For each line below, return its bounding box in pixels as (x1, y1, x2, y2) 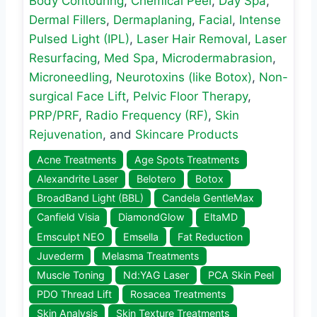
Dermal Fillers (29, 12, 106, 27)
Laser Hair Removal (137, 31, 248, 46)
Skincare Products (135, 127, 238, 142)
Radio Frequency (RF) (86, 108, 208, 122)
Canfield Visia (36, 211, 100, 224)
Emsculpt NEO (36, 230, 105, 243)
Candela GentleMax (162, 192, 255, 204)
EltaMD (203, 211, 238, 224)
